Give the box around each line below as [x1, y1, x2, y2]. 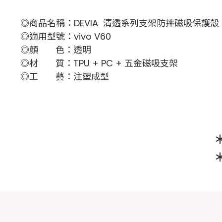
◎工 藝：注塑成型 [20, 70, 109, 83]
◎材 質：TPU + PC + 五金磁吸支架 [20, 57, 178, 69]
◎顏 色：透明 [20, 44, 91, 56]
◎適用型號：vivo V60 [20, 30, 111, 43]
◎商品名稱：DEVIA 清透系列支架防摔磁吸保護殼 [20, 17, 219, 29]
